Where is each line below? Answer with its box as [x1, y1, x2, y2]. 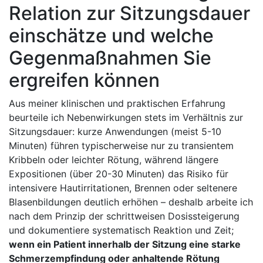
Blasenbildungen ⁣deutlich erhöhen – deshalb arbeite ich [9, 195, 253, 208]
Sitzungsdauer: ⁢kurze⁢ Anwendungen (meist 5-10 [9, 125, 221, 137]
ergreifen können [9, 68, 160, 92]
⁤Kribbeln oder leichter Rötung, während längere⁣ [9, 153, 218, 166]
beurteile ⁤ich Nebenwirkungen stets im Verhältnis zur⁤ [9, 111, 243, 123]
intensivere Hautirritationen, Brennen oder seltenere [9, 181, 237, 194]
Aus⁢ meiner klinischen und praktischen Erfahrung [9, 97, 225, 109]
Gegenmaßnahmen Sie [9, 46, 211, 69]
